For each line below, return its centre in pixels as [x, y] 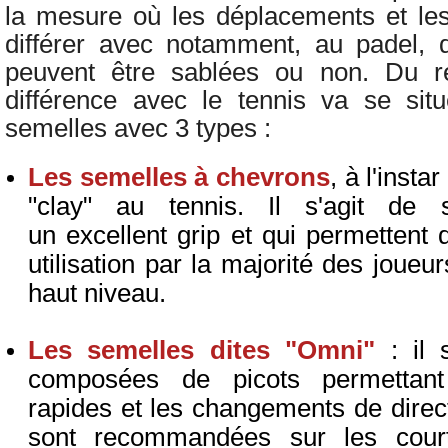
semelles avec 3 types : [145, 128]
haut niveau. [97, 293]
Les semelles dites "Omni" [202, 350]
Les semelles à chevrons [179, 177]
